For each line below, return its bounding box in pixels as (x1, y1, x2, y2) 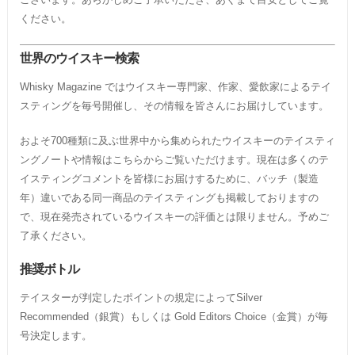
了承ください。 (19, 229, 92, 242)
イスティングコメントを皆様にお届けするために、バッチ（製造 (19, 172, 319, 185)
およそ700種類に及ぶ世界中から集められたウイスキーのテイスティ (19, 134, 335, 147)
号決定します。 (19, 329, 92, 342)
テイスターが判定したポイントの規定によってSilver (19, 291, 262, 303)
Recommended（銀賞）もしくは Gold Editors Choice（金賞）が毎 (19, 310, 328, 323)
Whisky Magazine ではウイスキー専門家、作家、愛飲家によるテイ (19, 80, 331, 93)
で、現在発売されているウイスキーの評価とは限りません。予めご (19, 210, 329, 223)
